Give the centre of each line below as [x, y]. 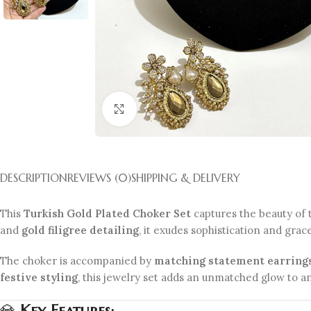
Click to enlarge [174, 109]
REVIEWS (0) [99, 177]
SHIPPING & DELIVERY [186, 177]
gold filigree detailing [80, 230]
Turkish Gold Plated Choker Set [107, 213]
